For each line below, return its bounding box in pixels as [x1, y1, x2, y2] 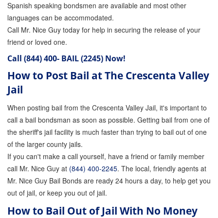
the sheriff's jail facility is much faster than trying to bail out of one [7, 127, 207, 137]
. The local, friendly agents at [117, 163, 206, 173]
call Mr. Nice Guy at [7, 163, 69, 173]
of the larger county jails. [7, 139, 83, 149]
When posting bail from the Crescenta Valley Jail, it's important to [7, 103, 207, 112]
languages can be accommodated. [7, 13, 114, 22]
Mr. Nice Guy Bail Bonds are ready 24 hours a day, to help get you [7, 176, 211, 185]
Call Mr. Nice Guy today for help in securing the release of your [7, 25, 200, 35]
